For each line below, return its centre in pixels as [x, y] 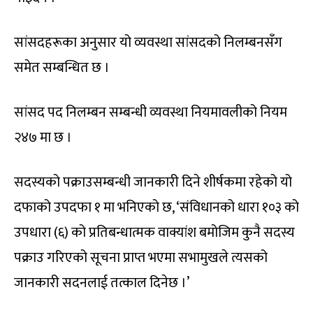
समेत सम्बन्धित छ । [62, 68]
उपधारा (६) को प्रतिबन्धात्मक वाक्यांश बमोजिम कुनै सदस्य [154, 233]
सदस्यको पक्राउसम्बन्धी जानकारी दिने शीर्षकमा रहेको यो [153, 183]
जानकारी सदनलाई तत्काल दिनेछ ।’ [102, 283]
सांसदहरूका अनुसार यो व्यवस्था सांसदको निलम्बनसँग [148, 43]
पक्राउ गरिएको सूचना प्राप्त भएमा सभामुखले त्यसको [141, 258]
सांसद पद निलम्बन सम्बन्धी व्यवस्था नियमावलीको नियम [151, 113]
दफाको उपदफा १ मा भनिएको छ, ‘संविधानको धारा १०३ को [156, 208]
